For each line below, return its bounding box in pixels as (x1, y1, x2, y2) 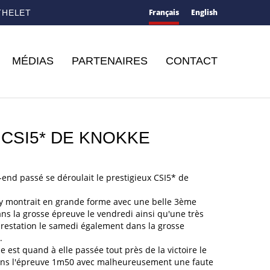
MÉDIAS (12, 55, 54, 67)
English (191, 7, 218, 17)
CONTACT (166, 55, 218, 67)
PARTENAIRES (72, 55, 148, 67)
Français (149, 7, 179, 17)
